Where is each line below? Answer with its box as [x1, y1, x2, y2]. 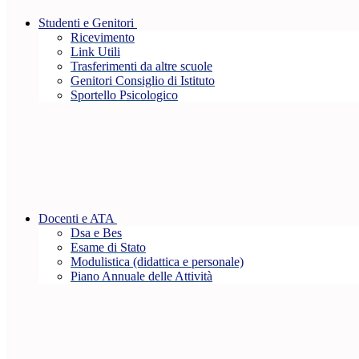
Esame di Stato [71, 240, 146, 255]
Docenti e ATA [38, 212, 114, 226]
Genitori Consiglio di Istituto [71, 74, 215, 88]
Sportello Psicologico [71, 88, 178, 103]
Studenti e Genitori [38, 16, 134, 30]
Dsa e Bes [71, 226, 122, 240]
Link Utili [71, 45, 120, 59]
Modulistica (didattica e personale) [71, 255, 244, 269]
